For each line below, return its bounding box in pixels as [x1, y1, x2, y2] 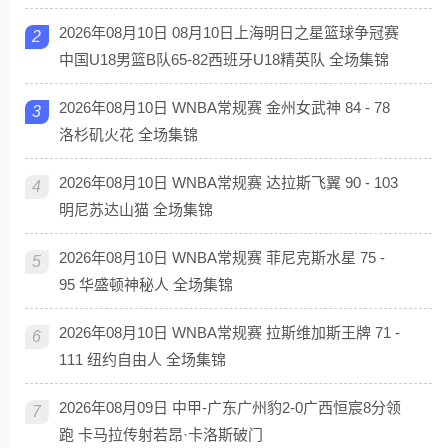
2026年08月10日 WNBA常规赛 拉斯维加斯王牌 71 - [58, 323, 400, 341]
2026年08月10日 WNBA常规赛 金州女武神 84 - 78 [58, 98, 390, 116]
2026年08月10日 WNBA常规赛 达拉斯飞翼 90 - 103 [58, 173, 398, 191]
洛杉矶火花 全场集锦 [58, 125, 198, 143]
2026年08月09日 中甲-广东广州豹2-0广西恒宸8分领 [58, 398, 401, 416]
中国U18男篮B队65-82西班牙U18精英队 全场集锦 [58, 50, 389, 68]
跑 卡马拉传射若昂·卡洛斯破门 [58, 425, 263, 443]
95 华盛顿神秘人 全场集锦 [58, 275, 233, 293]
